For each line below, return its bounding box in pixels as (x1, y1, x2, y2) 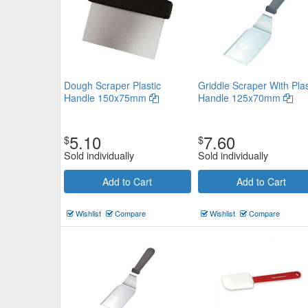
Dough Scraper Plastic (64, 78, 161, 92)
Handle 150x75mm (64, 91, 149, 104)
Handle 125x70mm (197, 91, 283, 104)
